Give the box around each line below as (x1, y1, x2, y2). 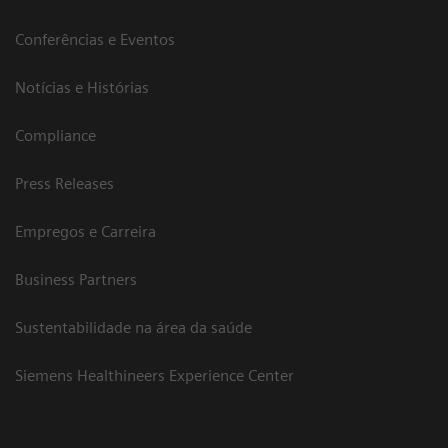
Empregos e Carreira (15, 221, 156, 241)
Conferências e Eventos (15, 29, 175, 49)
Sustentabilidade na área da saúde (15, 317, 252, 337)
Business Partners (15, 269, 137, 289)
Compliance (15, 125, 96, 145)
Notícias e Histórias (15, 77, 149, 97)
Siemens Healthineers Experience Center (15, 365, 294, 385)
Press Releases (15, 173, 114, 193)
